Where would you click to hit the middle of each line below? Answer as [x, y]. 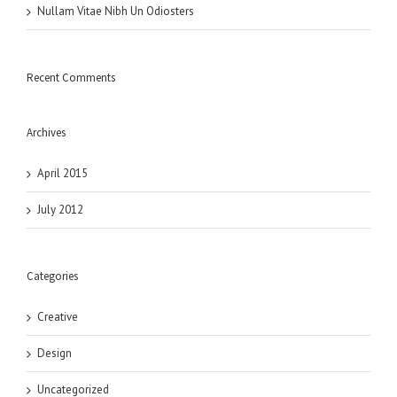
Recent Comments [71, 78]
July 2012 [60, 210]
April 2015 [62, 174]
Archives [46, 133]
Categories [52, 276]
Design [54, 354]
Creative [58, 317]
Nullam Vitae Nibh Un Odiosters [116, 12]
